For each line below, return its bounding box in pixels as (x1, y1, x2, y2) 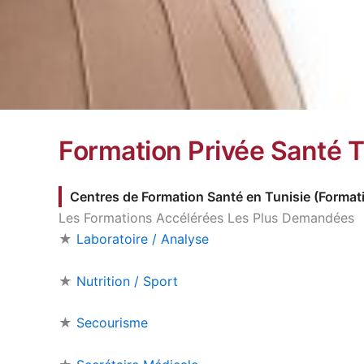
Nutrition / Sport (76, 272, 178, 289)
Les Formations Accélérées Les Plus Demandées (58, 210, 354, 227)
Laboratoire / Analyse (76, 231, 209, 248)
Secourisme (76, 314, 148, 331)
